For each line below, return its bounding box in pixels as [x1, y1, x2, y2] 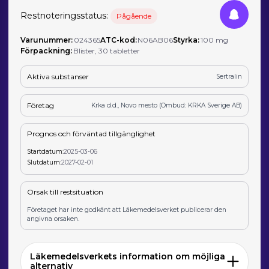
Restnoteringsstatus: [20, 10, 111, 21]
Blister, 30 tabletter [73, 46, 140, 55]
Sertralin [216, 73, 242, 80]
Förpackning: [20, 46, 73, 55]
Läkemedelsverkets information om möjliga [30, 251, 226, 262]
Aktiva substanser [27, 71, 89, 81]
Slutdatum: [27, 158, 62, 166]
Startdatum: [27, 148, 64, 156]
